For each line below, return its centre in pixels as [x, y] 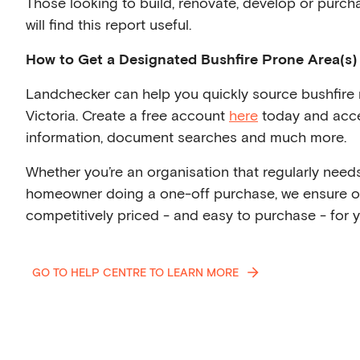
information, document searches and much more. [186, 137]
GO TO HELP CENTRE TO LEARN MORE [135, 272]
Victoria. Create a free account [127, 115]
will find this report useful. [108, 24]
